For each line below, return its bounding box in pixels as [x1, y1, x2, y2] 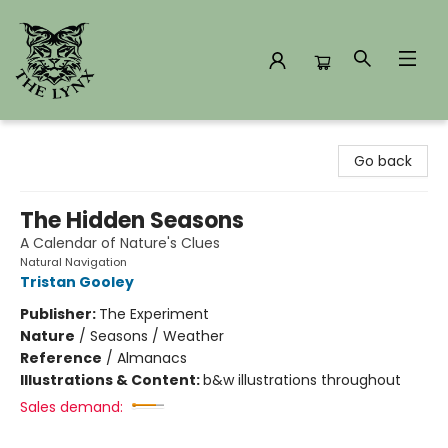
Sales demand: [20, 397, 123, 417]
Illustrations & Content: [20, 370, 203, 390]
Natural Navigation [20, 254, 127, 270]
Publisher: [20, 304, 99, 324]
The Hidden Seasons [20, 205, 244, 236]
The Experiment [99, 304, 209, 324]
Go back [354, 151, 412, 171]
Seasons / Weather [90, 326, 224, 346]
